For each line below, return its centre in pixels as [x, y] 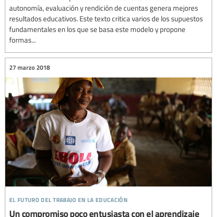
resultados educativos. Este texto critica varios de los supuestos [106, 18]
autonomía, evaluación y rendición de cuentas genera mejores [104, 8]
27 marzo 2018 [30, 68]
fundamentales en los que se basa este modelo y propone [97, 29]
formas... [23, 39]
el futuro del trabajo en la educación [68, 198]
